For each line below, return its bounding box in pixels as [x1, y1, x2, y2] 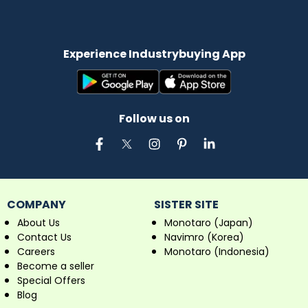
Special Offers [17, 274, 85, 288]
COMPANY [7, 197, 66, 213]
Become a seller [17, 259, 94, 274]
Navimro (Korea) [164, 230, 244, 245]
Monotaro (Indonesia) [164, 245, 269, 259]
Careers [17, 245, 55, 259]
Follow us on [118, 111, 190, 127]
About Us [17, 216, 60, 230]
